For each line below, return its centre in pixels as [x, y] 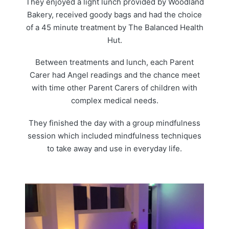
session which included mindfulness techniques [114, 136]
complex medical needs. [114, 101]
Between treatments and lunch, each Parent [114, 62]
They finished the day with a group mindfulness [114, 123]
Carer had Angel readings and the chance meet [114, 75]
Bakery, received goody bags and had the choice [114, 14]
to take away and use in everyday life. [114, 149]
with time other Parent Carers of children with [114, 88]
